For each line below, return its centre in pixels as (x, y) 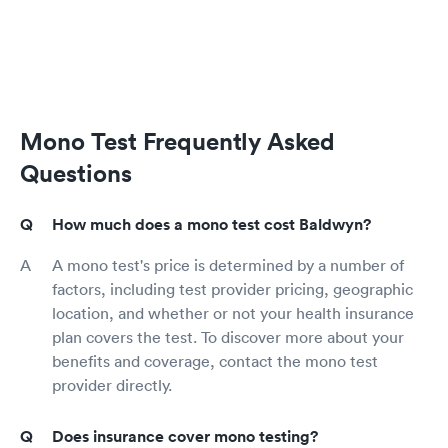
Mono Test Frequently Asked (177, 141)
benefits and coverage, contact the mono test (215, 361)
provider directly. (112, 385)
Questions (76, 173)
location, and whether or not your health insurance (233, 313)
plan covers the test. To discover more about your (228, 337)
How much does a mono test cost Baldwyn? (211, 225)
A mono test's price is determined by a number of (228, 265)
